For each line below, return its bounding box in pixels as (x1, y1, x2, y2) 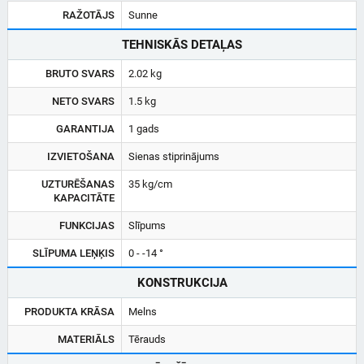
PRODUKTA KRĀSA (24, 305, 115, 318)
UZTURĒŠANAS (41, 177, 115, 190)
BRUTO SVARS (45, 67, 115, 80)
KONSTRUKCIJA (136, 275, 227, 290)
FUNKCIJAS (59, 219, 115, 232)
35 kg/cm (128, 177, 172, 190)
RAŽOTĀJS (63, 8, 115, 21)
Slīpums (128, 219, 166, 232)
